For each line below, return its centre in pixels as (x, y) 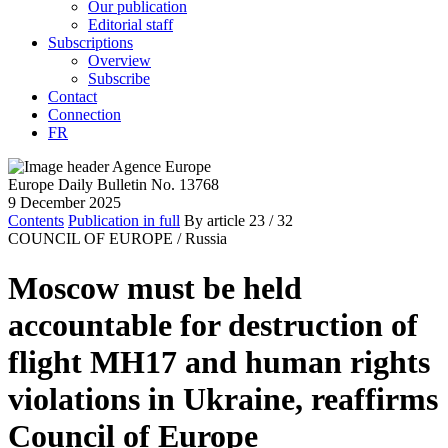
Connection (84, 115)
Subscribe (119, 79)
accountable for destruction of (213, 324)
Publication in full (124, 221)
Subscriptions (90, 43)
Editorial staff (130, 25)
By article (214, 221)
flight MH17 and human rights (219, 361)
